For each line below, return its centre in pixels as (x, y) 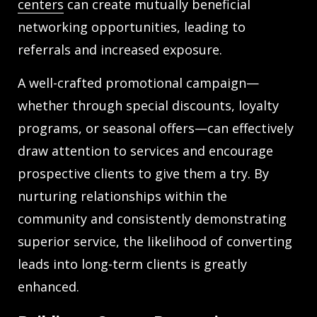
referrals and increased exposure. (120, 50)
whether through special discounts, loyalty (148, 106)
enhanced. (48, 287)
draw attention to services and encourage (145, 151)
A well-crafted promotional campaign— (138, 83)
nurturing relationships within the (122, 196)
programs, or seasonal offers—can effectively (156, 128)
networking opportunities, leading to (132, 27)
